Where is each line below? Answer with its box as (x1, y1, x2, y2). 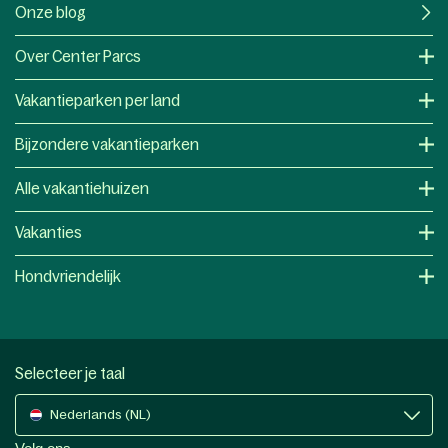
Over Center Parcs (15, 47, 141, 65)
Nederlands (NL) (50, 406, 151, 422)
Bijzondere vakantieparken (15, 135, 199, 153)
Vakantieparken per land (15, 91, 180, 109)
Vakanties (15, 223, 82, 241)
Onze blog (15, 3, 86, 21)
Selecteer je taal (15, 364, 125, 382)
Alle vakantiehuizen (15, 179, 149, 197)
